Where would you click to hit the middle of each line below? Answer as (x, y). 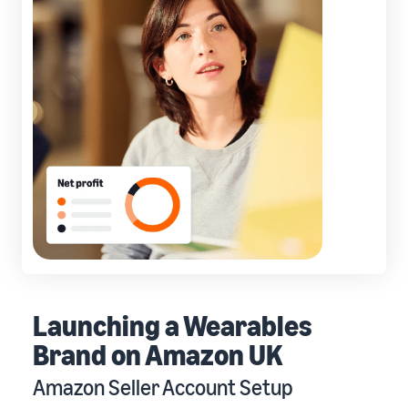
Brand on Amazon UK (158, 355)
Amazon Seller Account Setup (163, 388)
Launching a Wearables (173, 326)
